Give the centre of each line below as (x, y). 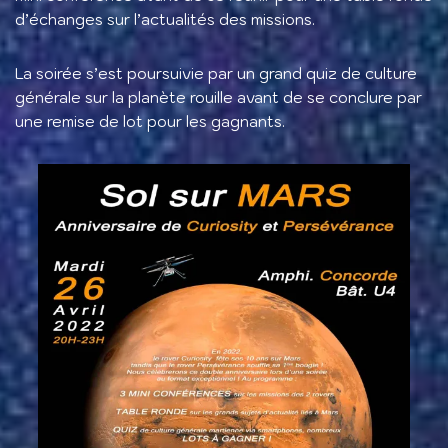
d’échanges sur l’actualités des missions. (165, 19)
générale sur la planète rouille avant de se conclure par (218, 97)
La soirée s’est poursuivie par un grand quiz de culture (216, 73)
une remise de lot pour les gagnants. (150, 121)
